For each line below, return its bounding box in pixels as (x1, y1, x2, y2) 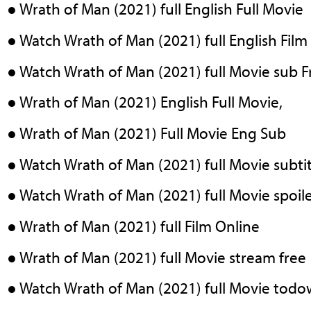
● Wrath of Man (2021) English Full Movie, (7, 92, 283, 112)
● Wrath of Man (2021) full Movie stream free (7, 246, 306, 267)
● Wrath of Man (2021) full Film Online (7, 216, 260, 237)
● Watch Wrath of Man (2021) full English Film (7, 30, 308, 51)
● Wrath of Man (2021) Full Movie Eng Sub (7, 123, 286, 144)
